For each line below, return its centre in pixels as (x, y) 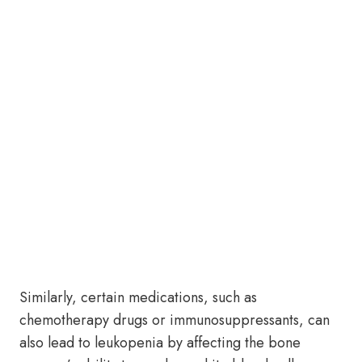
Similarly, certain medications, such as (138, 297)
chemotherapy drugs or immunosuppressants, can (175, 320)
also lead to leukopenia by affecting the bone (160, 343)
